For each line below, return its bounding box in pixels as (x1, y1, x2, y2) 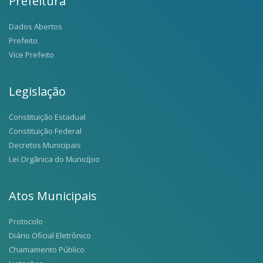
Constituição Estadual (9, 111, 86, 122)
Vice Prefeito (9, 49, 54, 60)
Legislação (9, 83, 66, 99)
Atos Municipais (9, 187, 97, 204)
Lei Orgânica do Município (9, 153, 100, 164)
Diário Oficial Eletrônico (9, 230, 91, 241)
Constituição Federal (9, 125, 82, 136)
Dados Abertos (9, 21, 62, 32)
